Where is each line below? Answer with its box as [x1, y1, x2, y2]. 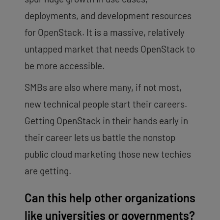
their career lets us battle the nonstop [25, 131, 175, 143]
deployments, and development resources [25, 9, 192, 21]
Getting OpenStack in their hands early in [25, 114, 188, 126]
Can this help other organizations [25, 190, 195, 205]
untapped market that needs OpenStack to [25, 43, 195, 55]
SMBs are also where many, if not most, [25, 81, 182, 93]
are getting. [25, 165, 71, 176]
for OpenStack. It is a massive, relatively [25, 26, 185, 38]
